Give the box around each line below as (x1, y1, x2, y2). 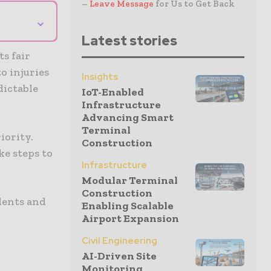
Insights (82, 71, 118, 83)
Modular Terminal (82, 174, 178, 187)
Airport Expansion (82, 212, 179, 225)
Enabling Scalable (82, 199, 174, 212)
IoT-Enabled (82, 85, 144, 99)
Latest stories (82, 32, 177, 50)
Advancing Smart (82, 111, 174, 124)
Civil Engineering (82, 235, 157, 247)
